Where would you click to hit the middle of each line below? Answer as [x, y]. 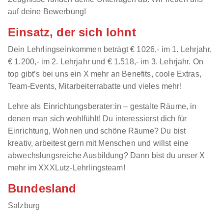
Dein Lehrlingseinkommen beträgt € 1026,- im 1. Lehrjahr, [110, 49]
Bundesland [42, 188]
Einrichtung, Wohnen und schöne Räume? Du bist [97, 131]
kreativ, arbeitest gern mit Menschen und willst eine [98, 143]
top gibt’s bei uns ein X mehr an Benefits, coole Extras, [105, 74]
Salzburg [24, 205]
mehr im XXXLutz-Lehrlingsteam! [67, 167]
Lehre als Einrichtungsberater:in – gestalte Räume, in [102, 106]
